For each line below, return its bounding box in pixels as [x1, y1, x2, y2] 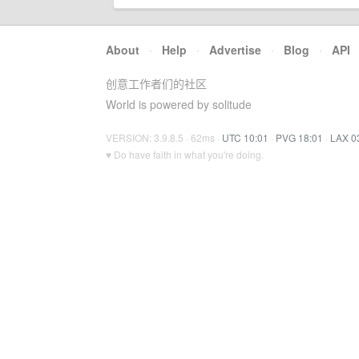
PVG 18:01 [276, 131, 323, 144]
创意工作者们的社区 [106, 75, 207, 91]
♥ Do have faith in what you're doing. [106, 147, 264, 161]
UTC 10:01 [222, 131, 268, 144]
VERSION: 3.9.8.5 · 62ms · [106, 131, 222, 144]
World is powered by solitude [106, 96, 252, 112]
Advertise [209, 42, 261, 58]
